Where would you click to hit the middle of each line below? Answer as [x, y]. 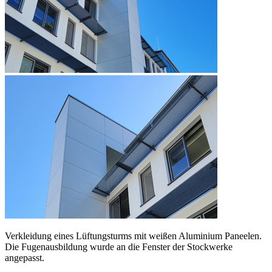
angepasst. [25, 257]
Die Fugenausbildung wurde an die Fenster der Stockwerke [119, 246]
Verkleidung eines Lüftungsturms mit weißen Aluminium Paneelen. [133, 236]
